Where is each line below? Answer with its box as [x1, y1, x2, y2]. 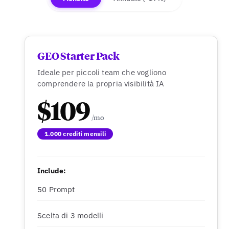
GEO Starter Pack [37, 52, 120, 62]
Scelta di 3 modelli [37, 211, 104, 220]
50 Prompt [37, 185, 75, 194]
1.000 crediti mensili [44, 130, 106, 138]
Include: [37, 166, 66, 175]
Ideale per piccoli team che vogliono [37, 67, 167, 77]
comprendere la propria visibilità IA [37, 79, 165, 88]
